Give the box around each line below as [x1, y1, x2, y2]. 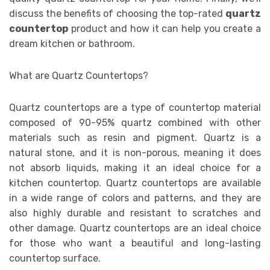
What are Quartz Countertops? [9, 69, 148, 81]
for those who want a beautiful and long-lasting [9, 237, 261, 249]
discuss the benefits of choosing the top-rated [9, 7, 225, 19]
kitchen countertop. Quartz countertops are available [9, 177, 261, 189]
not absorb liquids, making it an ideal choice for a [9, 162, 261, 174]
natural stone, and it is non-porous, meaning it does [9, 146, 261, 159]
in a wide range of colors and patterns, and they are [9, 192, 261, 204]
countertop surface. [9, 252, 101, 264]
